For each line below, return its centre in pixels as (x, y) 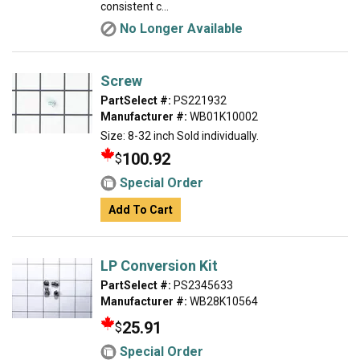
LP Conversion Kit (159, 266)
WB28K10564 (223, 301)
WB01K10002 (223, 117)
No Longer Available (181, 29)
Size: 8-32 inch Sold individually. (180, 136)
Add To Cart (141, 210)
